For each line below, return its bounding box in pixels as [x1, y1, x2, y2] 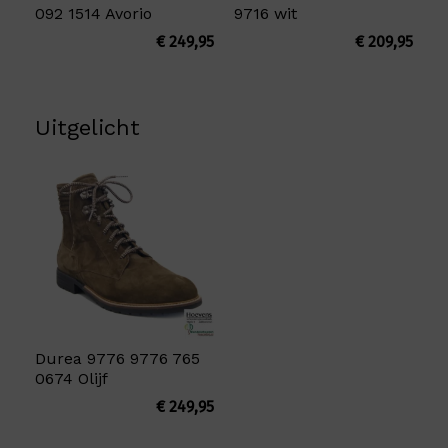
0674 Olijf [35, 368, 108, 388]
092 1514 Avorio [35, 4, 152, 24]
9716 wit [234, 4, 297, 24]
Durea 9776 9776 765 [35, 348, 200, 368]
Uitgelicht [35, 115, 140, 141]
